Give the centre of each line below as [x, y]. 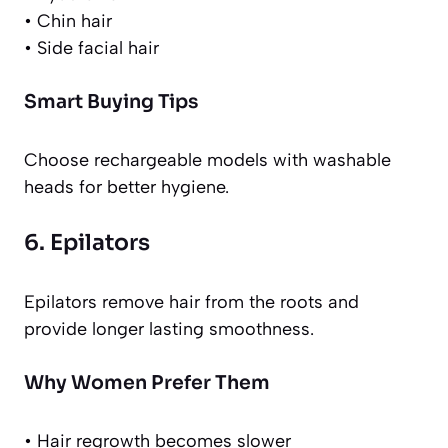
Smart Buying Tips [111, 102]
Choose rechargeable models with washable [207, 160]
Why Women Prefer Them [147, 383]
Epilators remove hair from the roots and [191, 302]
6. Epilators [87, 243]
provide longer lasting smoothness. [169, 329]
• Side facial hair [91, 48]
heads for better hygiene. [126, 187]
